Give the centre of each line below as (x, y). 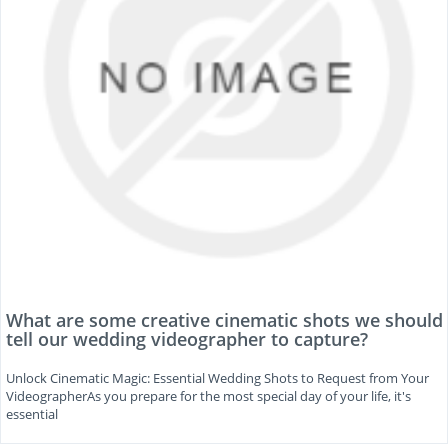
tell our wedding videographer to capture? (187, 339)
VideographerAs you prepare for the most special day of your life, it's (208, 396)
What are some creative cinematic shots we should (224, 320)
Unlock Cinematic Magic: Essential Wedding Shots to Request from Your (217, 378)
